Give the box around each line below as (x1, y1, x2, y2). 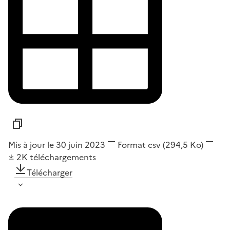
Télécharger (27, 166, 72, 179)
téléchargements (30, 151, 96, 164)
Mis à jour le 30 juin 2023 (8, 139, 105, 151)
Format (118, 139, 146, 151)
